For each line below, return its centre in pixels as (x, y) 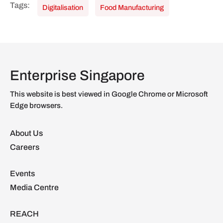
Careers (25, 147)
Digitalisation (63, 7)
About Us (26, 133)
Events (22, 173)
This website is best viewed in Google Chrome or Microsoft (109, 94)
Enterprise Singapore (77, 75)
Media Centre (34, 187)
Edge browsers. (36, 105)
